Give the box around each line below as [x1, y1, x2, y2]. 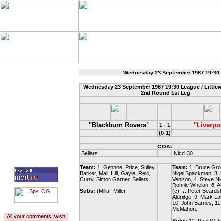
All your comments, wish [6, 213, 65, 219]
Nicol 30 [172, 150, 193, 156]
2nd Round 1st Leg [140, 90, 190, 96]
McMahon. [172, 206, 197, 212]
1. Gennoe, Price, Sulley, [97, 164, 156, 170]
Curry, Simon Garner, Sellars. [80, 176, 150, 182]
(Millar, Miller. [97, 188, 127, 194]
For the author [17, 207, 55, 213]
